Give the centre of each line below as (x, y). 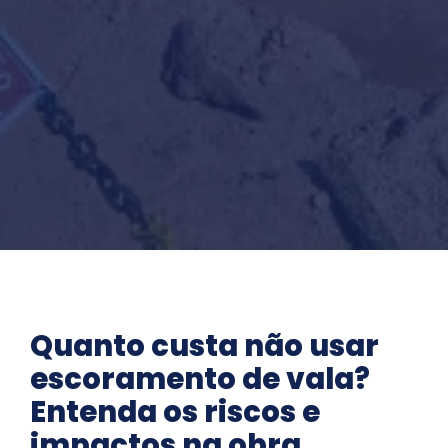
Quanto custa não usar (204, 345)
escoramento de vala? (200, 378)
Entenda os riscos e (175, 411)
